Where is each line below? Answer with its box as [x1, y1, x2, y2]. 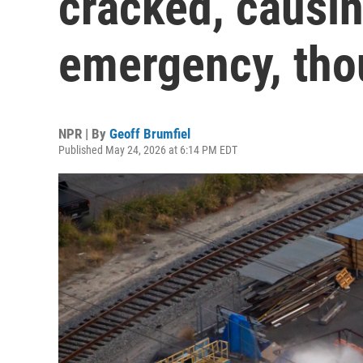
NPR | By [58, 126, 109, 142]
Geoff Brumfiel [109, 126, 190, 142]
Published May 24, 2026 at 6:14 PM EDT [58, 143, 237, 156]
